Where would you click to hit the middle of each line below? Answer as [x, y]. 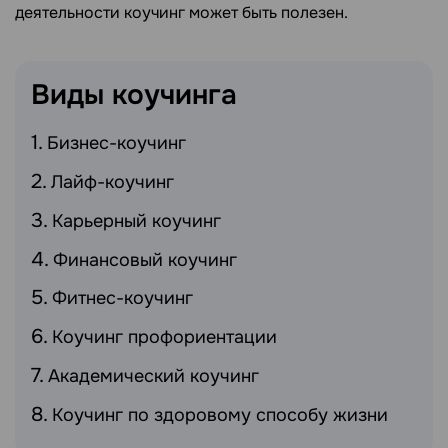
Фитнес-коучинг [122, 298]
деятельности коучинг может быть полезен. [181, 13]
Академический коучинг [153, 375]
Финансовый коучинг [145, 259]
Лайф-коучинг [112, 181]
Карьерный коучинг [136, 220]
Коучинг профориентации [164, 337]
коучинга [174, 95]
